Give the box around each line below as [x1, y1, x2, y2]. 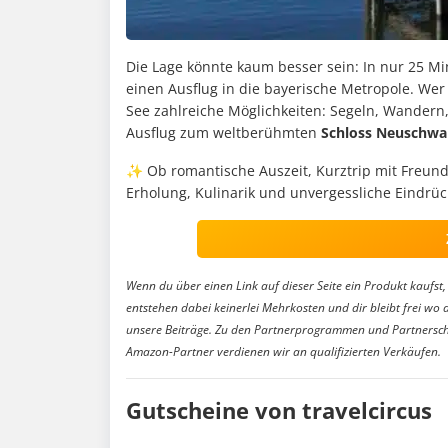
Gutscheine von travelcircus [126, 394, 432, 425]
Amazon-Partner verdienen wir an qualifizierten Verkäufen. [126, 342, 441, 360]
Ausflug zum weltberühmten [126, 122, 321, 142]
